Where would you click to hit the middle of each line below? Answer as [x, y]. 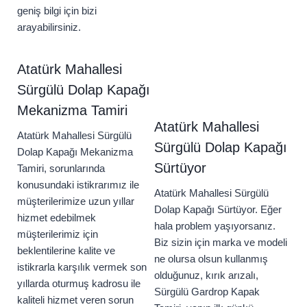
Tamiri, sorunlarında [61, 169]
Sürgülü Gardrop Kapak [207, 292]
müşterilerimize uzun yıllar [76, 201]
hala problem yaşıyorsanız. [215, 226]
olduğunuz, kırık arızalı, [206, 275]
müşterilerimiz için [58, 234]
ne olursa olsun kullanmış [211, 259]
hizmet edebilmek [57, 218]
